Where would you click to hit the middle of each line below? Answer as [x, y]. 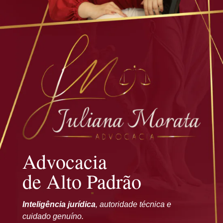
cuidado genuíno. [53, 216]
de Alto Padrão [82, 181]
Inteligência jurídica [59, 204]
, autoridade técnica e [133, 204]
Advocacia [64, 161]
